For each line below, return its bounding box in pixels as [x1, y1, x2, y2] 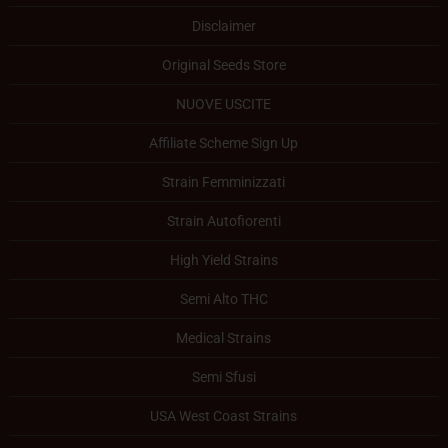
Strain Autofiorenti [166, 213, 281, 229]
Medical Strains [176, 330, 272, 346]
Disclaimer [191, 18, 256, 34]
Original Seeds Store [161, 57, 286, 73]
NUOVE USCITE [176, 96, 272, 112]
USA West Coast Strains [150, 408, 298, 424]
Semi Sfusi [191, 369, 256, 385]
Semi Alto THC [179, 291, 268, 307]
